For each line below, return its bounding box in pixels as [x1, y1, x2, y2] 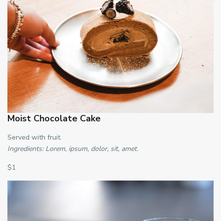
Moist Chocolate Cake [7, 112, 101, 124]
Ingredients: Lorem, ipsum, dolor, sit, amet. [7, 144, 138, 153]
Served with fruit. [7, 132, 62, 142]
